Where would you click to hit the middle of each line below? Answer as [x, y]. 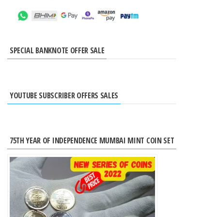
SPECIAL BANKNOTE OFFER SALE [57, 51]
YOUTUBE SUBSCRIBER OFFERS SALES [64, 96]
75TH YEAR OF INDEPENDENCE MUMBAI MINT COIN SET [92, 141]
